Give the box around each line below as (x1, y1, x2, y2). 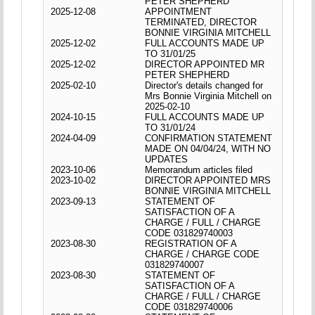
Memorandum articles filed (145, 164, 253, 175)
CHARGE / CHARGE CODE (145, 248, 260, 259)
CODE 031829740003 (145, 227, 233, 238)
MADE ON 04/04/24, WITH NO (145, 143, 271, 154)
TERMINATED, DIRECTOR (145, 16, 257, 27)
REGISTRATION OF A (145, 238, 237, 249)
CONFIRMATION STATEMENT (145, 132, 273, 143)
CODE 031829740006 (145, 301, 233, 312)
